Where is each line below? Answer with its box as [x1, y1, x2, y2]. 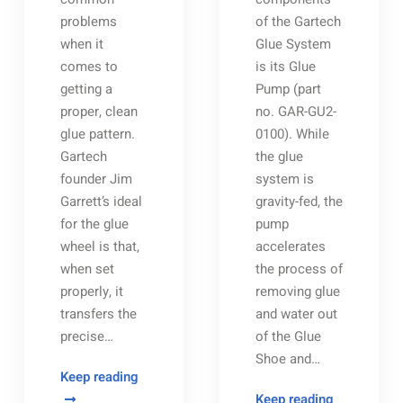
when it [59, 34, 103, 54]
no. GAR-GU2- [255, 102, 336, 121]
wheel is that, [59, 237, 139, 256]
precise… [59, 327, 113, 346]
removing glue [255, 282, 340, 301]
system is [255, 169, 314, 189]
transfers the [59, 304, 137, 324]
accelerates [255, 237, 326, 256]
